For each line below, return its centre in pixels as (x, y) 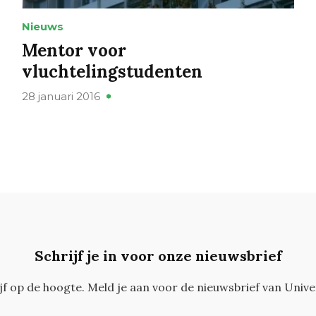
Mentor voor (74, 51)
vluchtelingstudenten (112, 72)
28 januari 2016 (61, 97)
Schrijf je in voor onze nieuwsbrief (158, 256)
